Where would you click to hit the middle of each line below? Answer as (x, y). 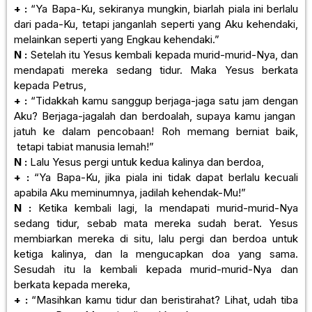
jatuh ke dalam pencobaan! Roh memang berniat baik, (156, 131)
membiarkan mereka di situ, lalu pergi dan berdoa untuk (156, 238)
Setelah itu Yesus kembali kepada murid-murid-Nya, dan (163, 54)
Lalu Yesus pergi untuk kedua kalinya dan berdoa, (146, 162)
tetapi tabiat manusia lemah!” (84, 146)
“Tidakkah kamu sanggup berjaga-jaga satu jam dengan (164, 100)
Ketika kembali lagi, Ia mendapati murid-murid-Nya (165, 208)
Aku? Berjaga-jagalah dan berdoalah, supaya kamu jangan (156, 116)
